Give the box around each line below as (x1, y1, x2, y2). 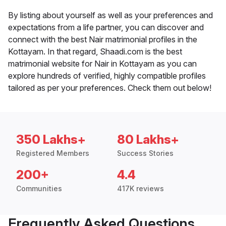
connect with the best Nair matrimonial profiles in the (8, 34, 197, 45)
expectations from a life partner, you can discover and (8, 22, 204, 33)
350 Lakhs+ (16, 132, 86, 147)
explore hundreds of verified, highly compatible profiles (8, 71, 206, 81)
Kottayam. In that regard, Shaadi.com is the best (8, 46, 182, 57)
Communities (16, 184, 62, 193)
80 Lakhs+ (117, 132, 179, 147)
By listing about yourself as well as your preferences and (8, 10, 213, 21)
